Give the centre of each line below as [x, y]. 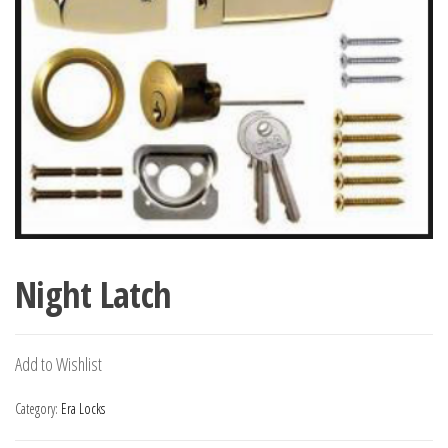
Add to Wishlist [58, 364]
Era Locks [83, 408]
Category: [38, 408]
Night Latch [93, 294]
